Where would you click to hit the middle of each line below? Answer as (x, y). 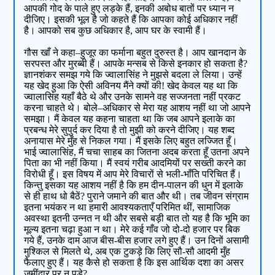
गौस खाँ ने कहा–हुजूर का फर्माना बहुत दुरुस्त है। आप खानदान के (135, 53)
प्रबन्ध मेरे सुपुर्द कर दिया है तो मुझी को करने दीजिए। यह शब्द (130, 130)
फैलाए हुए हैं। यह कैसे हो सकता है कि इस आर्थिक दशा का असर (134, 263)
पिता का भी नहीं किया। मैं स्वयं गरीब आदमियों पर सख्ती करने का (135, 163)
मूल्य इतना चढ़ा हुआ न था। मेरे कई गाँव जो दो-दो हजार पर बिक (132, 230)
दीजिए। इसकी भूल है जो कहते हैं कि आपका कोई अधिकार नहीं (131, 20)
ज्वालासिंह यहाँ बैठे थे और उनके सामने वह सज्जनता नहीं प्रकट (133, 97)
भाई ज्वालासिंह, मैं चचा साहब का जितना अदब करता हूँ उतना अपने (137, 152)
